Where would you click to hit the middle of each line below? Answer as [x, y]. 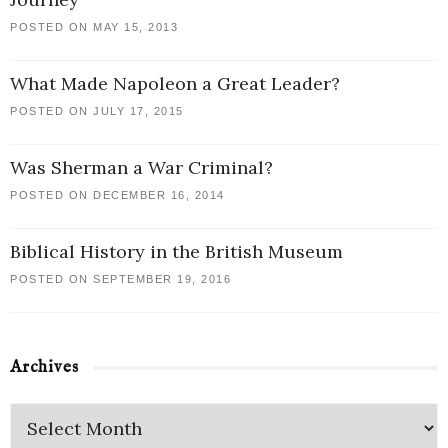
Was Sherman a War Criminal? [141, 168]
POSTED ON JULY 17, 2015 [97, 111]
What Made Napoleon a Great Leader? [175, 84]
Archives [44, 368]
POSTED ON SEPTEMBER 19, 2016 [120, 279]
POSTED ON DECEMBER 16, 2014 [117, 195]
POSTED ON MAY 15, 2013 [94, 27]
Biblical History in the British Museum [176, 252]
